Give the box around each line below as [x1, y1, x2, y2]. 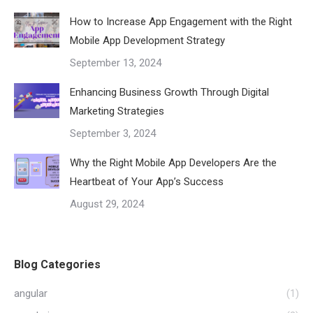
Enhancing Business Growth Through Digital [70, 85, 269, 99]
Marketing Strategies [70, 104, 164, 117]
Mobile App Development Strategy [70, 34, 225, 47]
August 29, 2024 [70, 197, 144, 210]
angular [14, 286, 48, 300]
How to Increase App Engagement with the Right [70, 15, 292, 28]
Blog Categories [14, 257, 101, 271]
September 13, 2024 [70, 56, 161, 69]
